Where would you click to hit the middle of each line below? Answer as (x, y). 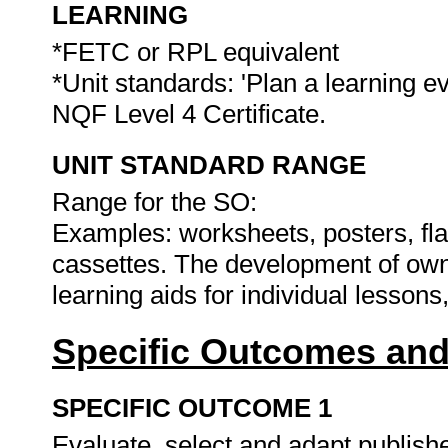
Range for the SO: (154, 202)
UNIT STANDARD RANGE (209, 165)
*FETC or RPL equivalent (195, 52)
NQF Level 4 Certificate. (192, 114)
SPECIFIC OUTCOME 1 (192, 408)
